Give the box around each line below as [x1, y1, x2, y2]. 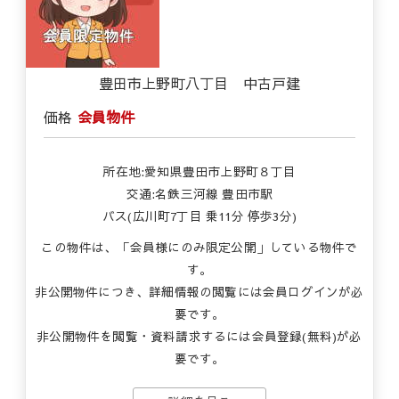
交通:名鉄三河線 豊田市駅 [126, 185, 273, 202]
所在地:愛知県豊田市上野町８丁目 [102, 163, 297, 180]
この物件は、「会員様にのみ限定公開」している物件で [41, 239, 358, 256]
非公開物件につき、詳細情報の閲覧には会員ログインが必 [35, 283, 364, 300]
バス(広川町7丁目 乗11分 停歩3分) [102, 208, 297, 224]
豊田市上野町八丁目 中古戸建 [98, 73, 301, 93]
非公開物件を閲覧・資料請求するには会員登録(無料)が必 [37, 328, 362, 345]
